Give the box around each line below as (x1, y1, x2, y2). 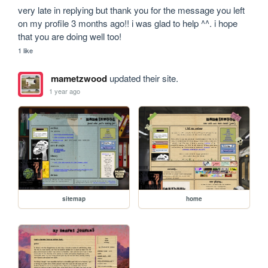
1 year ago (49, 86, 81, 96)
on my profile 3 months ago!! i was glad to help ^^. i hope (18, 17, 238, 30)
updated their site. (106, 72, 178, 85)
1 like (18, 45, 33, 56)
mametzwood (50, 72, 107, 86)
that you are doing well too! (18, 30, 122, 43)
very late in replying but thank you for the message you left (18, 4, 245, 17)
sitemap (62, 194, 86, 203)
